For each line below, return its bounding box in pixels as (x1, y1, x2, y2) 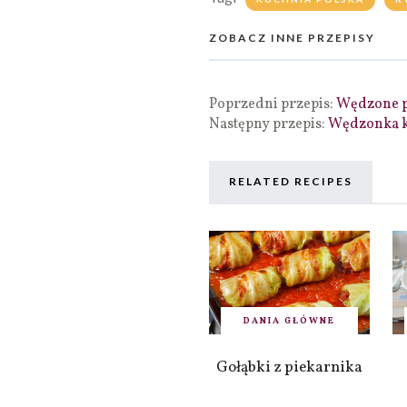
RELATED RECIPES (229, 174, 352, 189)
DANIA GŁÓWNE (243, 313, 336, 327)
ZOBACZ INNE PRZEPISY (209, 31, 375, 45)
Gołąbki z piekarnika (216, 356, 363, 378)
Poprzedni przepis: (209, 94, 336, 115)
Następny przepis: (209, 114, 328, 135)
